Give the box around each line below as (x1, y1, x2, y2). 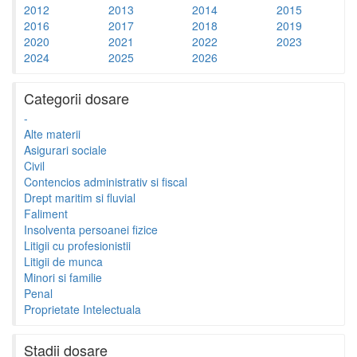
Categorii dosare (24, 87, 129, 108)
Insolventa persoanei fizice (24, 221, 158, 237)
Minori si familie (24, 269, 102, 285)
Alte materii (24, 125, 80, 142)
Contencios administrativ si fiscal (24, 173, 187, 190)
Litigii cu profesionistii (24, 237, 131, 253)
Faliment (24, 205, 68, 222)
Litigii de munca (24, 253, 103, 269)
